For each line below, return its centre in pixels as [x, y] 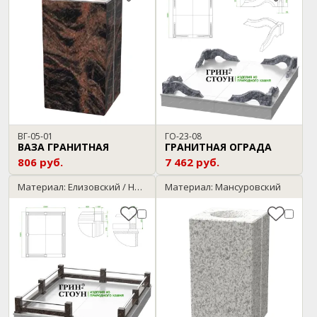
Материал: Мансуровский [223, 187]
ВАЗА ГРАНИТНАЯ [63, 147]
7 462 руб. [192, 162]
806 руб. [40, 162]
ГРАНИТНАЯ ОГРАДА [218, 147]
